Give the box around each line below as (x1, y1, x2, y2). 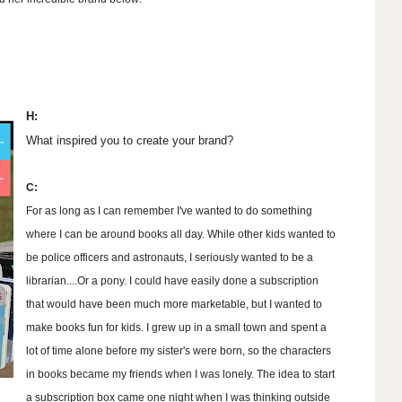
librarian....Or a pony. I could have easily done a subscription (25, 275, 319, 288)
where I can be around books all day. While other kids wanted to (25, 228, 336, 241)
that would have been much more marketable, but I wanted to (25, 298, 322, 311)
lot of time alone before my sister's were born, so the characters (25, 345, 331, 358)
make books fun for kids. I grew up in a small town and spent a (25, 321, 327, 335)
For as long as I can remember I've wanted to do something (25, 205, 312, 218)
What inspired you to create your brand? (25, 134, 237, 148)
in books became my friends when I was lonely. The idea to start (25, 368, 335, 381)
